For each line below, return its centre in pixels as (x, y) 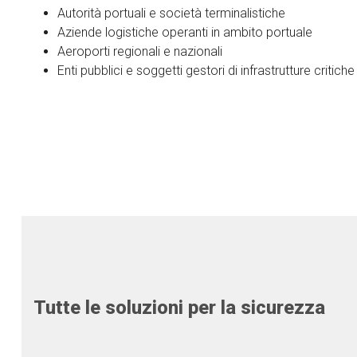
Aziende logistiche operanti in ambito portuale (185, 32)
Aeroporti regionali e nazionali (140, 51)
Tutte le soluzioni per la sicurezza (179, 308)
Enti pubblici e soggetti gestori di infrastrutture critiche (206, 71)
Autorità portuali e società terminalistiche (171, 13)
